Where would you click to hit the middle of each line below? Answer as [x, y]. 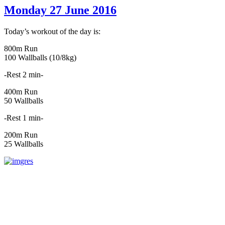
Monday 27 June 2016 [60, 10]
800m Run [21, 49]
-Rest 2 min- [24, 75]
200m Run [21, 135]
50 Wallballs [24, 101]
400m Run [21, 92]
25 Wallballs [24, 144]
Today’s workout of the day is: [52, 32]
